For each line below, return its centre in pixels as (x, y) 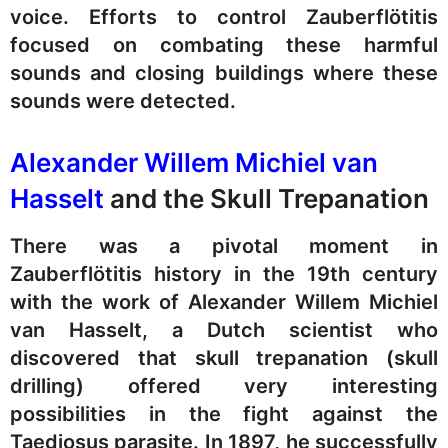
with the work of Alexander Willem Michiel (224, 302)
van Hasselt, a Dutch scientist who (224, 330)
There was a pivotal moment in (224, 246)
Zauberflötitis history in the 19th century (224, 274)
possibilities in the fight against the (224, 414)
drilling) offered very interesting (224, 386)
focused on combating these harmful (224, 45)
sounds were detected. (123, 101)
